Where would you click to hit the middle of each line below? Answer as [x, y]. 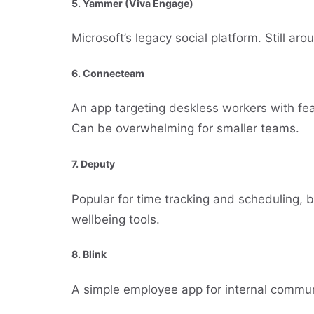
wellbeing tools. [116, 219]
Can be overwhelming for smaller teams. [185, 129]
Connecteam [114, 73]
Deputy [98, 164]
